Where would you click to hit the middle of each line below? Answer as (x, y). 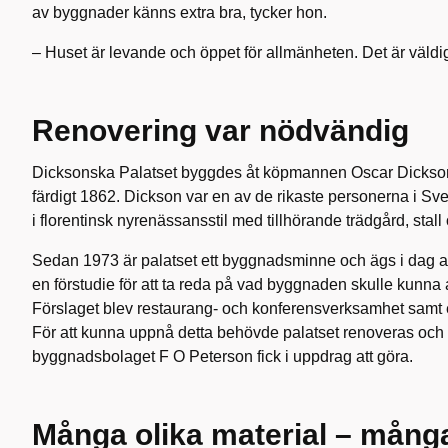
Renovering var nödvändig (220, 130)
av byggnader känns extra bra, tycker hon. (179, 12)
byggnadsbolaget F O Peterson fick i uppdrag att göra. (224, 356)
